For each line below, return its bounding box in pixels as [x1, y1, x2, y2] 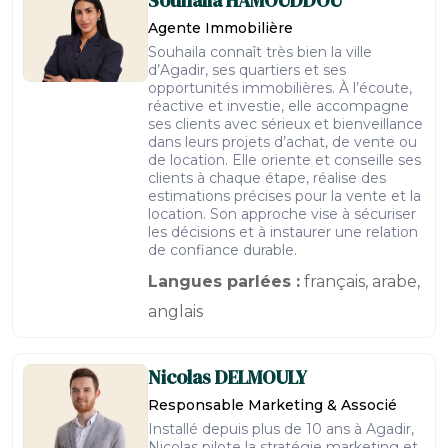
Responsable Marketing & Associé [148, 396, 397, 414]
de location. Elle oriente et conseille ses [148, 151, 421, 169]
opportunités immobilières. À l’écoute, [148, 79, 412, 97]
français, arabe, [300, 272, 420, 291]
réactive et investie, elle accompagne [148, 97, 409, 115]
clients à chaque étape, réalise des [148, 169, 386, 187]
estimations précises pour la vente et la [148, 187, 421, 205]
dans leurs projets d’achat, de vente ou [148, 133, 417, 151]
